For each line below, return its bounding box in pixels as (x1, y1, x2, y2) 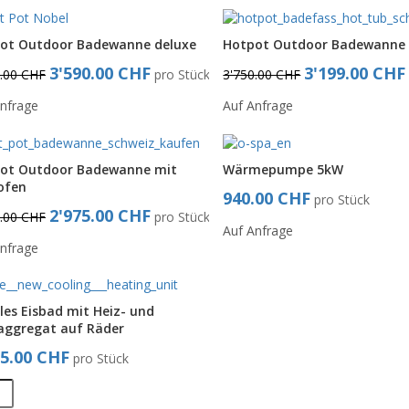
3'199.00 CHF (304, 61, 406, 84)
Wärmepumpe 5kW (223, 160, 344, 178)
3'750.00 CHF (223, 65, 301, 83)
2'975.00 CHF (49, 204, 151, 226)
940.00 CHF (223, 186, 311, 209)
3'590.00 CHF (49, 61, 151, 84)
